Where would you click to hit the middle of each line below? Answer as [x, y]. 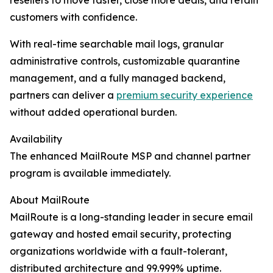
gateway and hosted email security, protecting [121, 234]
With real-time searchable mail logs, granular [117, 44]
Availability [36, 139]
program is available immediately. [90, 173]
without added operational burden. [93, 112]
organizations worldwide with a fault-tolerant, [119, 251]
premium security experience [185, 95]
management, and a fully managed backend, [118, 78]
